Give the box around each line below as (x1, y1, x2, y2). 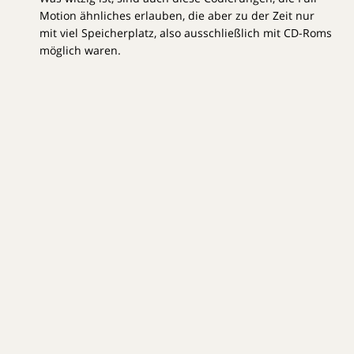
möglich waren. (40, 42, 121, 58)
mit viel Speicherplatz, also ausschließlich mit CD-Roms (40, 24, 332, 40)
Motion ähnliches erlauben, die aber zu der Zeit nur (40, 7, 314, 23)
